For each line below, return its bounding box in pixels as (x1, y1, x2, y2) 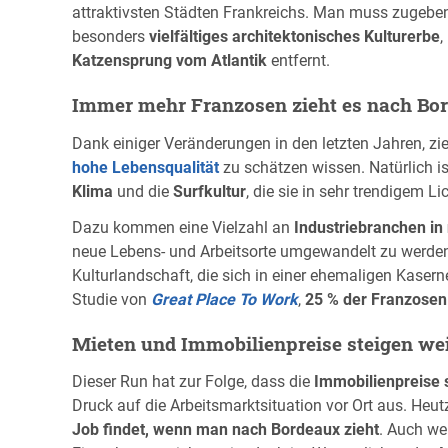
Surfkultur (173, 181, 246, 201)
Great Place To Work (151, 289, 298, 309)
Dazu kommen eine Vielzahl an (72, 217, 294, 237)
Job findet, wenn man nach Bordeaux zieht (72, 420, 379, 440)
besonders (72, 26, 149, 46)
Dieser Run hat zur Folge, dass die (72, 372, 314, 392)
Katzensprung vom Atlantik (72, 50, 267, 70)
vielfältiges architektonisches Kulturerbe (149, 26, 440, 46)
